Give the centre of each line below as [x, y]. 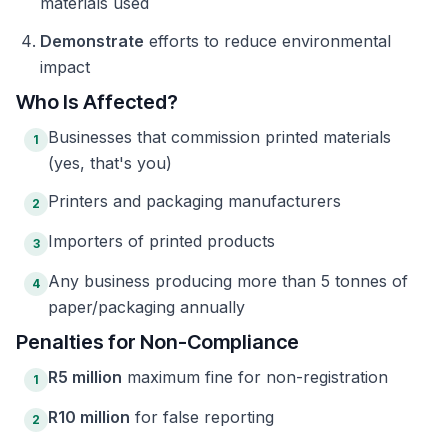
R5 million [85, 377]
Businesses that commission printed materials [219, 137]
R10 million [89, 417]
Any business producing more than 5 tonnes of [228, 281]
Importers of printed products [161, 241]
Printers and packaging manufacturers [194, 201]
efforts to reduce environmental [267, 41]
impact [65, 67]
